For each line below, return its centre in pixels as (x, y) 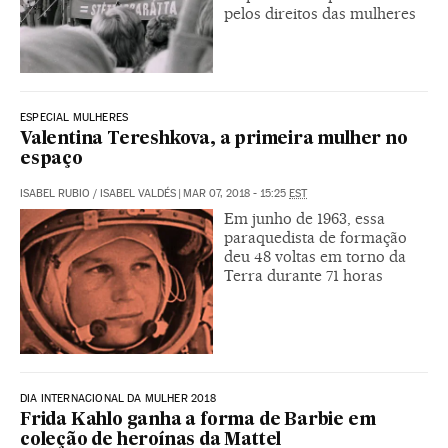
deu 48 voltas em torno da (315, 256)
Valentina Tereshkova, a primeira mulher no (214, 139)
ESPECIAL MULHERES (74, 117)
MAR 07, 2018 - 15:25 (236, 193)
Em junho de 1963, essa (304, 218)
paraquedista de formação (315, 237)
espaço (51, 159)
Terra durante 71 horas (303, 275)
